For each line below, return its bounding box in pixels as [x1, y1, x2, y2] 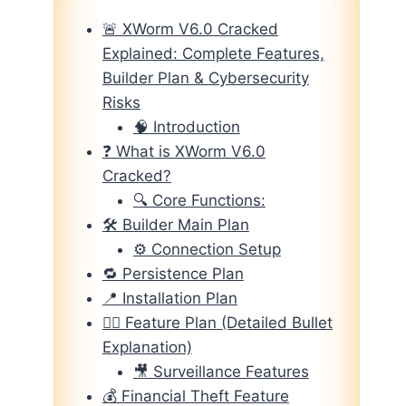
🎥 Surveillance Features [132, 362, 309, 381]
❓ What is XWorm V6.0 [101, 141, 266, 160]
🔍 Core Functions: [132, 190, 266, 209]
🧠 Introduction [132, 117, 240, 136]
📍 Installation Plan [101, 288, 237, 307]
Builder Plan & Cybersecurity [101, 68, 309, 87]
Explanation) [101, 337, 192, 356]
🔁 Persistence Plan [101, 264, 244, 283]
